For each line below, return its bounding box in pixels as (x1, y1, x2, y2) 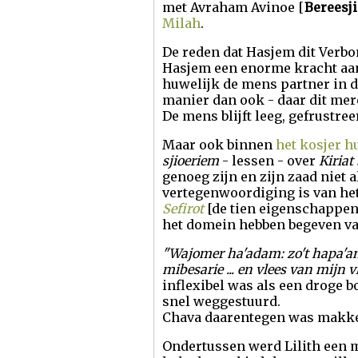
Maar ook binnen (162, 137, 276, 153)
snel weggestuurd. (162, 293, 280, 309)
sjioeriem (162, 153, 219, 169)
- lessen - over (219, 153, 319, 169)
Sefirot (162, 201, 204, 217)
